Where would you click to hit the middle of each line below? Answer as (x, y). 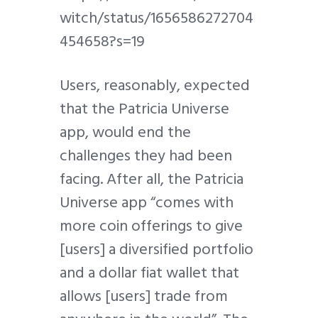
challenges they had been (146, 155)
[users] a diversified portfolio (157, 249)
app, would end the (125, 132)
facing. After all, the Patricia (152, 179)
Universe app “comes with (147, 202)
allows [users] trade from (144, 296)
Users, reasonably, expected (155, 85)
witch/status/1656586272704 (157, 18)
